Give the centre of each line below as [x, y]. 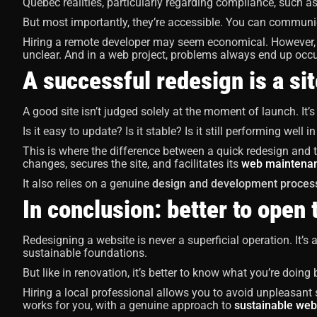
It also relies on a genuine [87, 184]
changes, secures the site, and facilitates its [132, 164]
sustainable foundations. [85, 253]
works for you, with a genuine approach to [128, 305]
